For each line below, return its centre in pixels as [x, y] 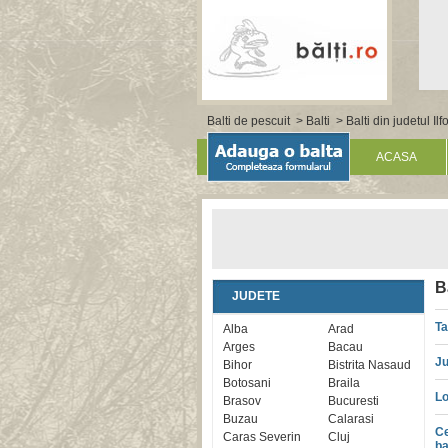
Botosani [247, 383]
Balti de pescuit [248, 121]
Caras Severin [262, 437]
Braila [343, 383]
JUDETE [256, 296]
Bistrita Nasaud [369, 365]
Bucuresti [353, 401]
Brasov [242, 401]
